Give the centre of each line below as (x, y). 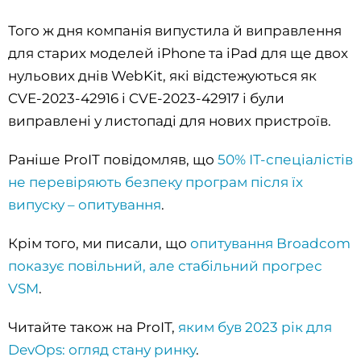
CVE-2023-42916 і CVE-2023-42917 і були (146, 98)
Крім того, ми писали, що (99, 243)
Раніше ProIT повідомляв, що (113, 159)
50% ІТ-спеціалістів (285, 159)
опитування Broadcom (270, 243)
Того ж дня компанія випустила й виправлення (175, 30)
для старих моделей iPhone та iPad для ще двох (178, 53)
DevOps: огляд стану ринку (102, 349)
